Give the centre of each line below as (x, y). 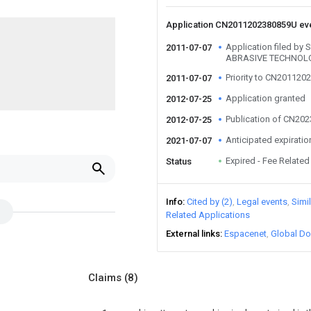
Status (179, 161)
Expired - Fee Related (268, 161)
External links (193, 234)
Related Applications (208, 215)
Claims (106, 278)
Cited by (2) (210, 202)
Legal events (262, 202)
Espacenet (245, 234)
